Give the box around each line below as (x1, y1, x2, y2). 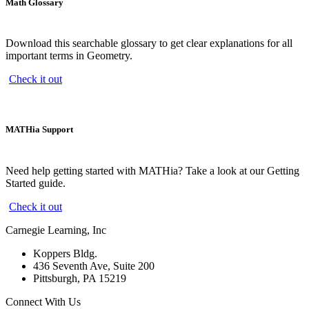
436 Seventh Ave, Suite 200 (33, 259, 154, 272)
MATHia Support (6, 124, 73, 135)
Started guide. (6, 177, 66, 189)
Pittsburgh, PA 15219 (33, 272, 126, 284)
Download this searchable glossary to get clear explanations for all (6, 37, 292, 50)
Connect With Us (6, 295, 81, 308)
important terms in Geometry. (6, 50, 132, 62)
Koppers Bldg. (33, 247, 97, 259)
